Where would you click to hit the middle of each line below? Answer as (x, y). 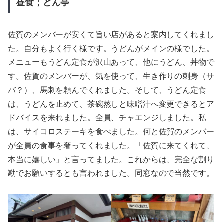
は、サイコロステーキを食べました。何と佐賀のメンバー (111, 131)
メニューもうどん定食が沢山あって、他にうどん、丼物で (111, 61)
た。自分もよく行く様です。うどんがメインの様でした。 (111, 48)
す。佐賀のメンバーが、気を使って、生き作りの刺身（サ (111, 75)
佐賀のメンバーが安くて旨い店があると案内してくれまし (111, 34)
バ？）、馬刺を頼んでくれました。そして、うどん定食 (107, 89)
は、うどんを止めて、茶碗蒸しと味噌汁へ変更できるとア (111, 103)
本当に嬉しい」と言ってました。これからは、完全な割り (111, 159)
